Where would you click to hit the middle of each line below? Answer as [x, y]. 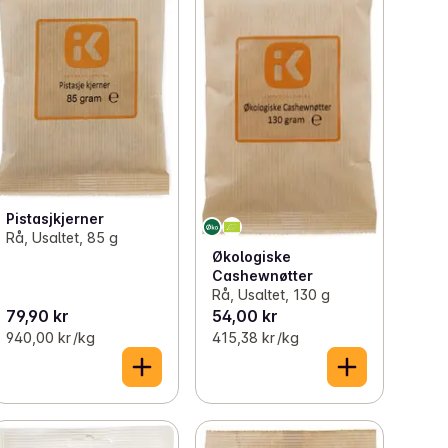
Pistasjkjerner [55, 219]
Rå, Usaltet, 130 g [270, 294]
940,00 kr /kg [51, 337]
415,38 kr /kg [255, 337]
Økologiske [251, 256]
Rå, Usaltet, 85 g [62, 238]
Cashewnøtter [262, 275]
